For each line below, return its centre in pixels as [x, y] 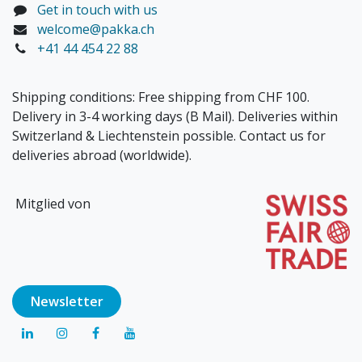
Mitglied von [51, 204]
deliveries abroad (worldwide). [103, 156]
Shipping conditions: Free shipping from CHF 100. [161, 97]
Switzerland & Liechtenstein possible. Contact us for [169, 136]
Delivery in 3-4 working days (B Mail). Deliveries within [175, 117]
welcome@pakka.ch [95, 29]
